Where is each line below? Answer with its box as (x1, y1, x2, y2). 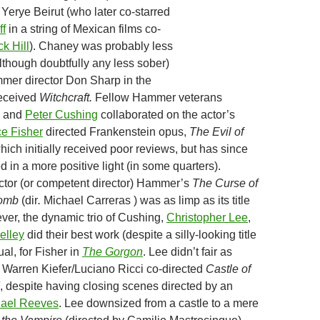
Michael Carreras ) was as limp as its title (44, 194, 250, 206)
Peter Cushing (25, 109, 98, 121)
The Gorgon (82, 246, 143, 258)
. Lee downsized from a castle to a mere (59, 297, 259, 309)
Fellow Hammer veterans (95, 91, 222, 104)
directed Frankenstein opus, (43, 126, 189, 138)
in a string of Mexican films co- (6, 23, 161, 35)
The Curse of (192, 177, 258, 189)
